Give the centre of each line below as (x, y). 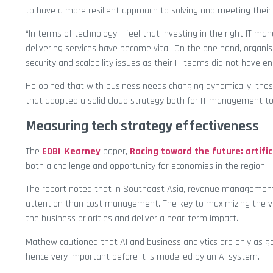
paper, (115, 151)
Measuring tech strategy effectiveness (142, 126)
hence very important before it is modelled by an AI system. (143, 257)
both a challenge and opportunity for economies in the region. (146, 166)
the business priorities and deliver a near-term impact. (132, 219)
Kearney (83, 151)
